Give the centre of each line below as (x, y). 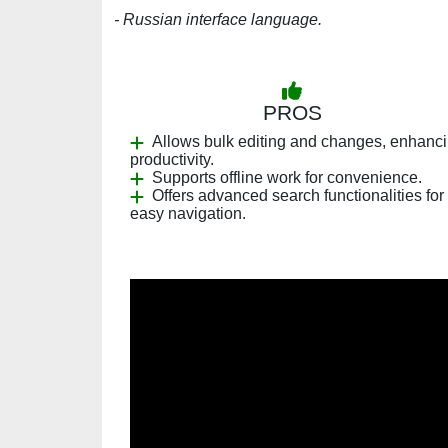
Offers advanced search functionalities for (298, 195)
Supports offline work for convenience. (287, 177)
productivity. (172, 159)
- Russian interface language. (218, 19)
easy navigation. (188, 213)
